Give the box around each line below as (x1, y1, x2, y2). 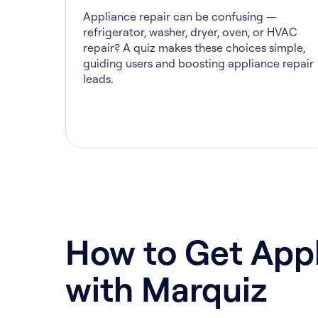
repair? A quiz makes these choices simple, (83, 40, 305, 55)
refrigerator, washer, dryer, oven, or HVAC (83, 25, 297, 39)
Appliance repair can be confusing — (83, 9, 277, 23)
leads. (83, 72, 113, 86)
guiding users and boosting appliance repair (83, 56, 314, 70)
